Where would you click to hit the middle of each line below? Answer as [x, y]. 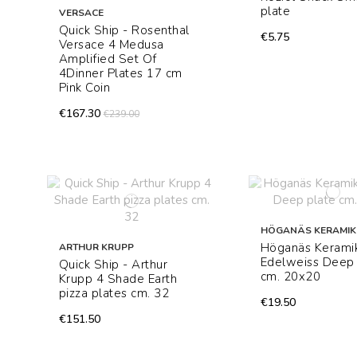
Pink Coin [84, 88]
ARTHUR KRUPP [96, 247]
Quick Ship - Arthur [113, 265]
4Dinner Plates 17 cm [120, 74]
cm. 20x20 [290, 277]
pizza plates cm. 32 [114, 294]
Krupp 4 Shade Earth [118, 279]
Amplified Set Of [108, 59]
